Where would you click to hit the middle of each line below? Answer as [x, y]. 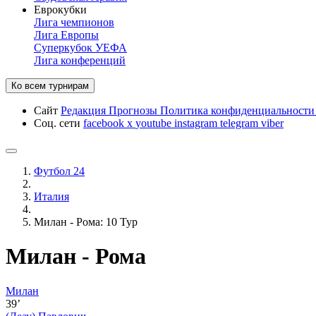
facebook [105, 123]
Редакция [85, 110]
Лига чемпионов [74, 22]
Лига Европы [66, 35]
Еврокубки [60, 10]
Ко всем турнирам [50, 86]
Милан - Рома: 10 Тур [86, 222]
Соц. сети [59, 123]
